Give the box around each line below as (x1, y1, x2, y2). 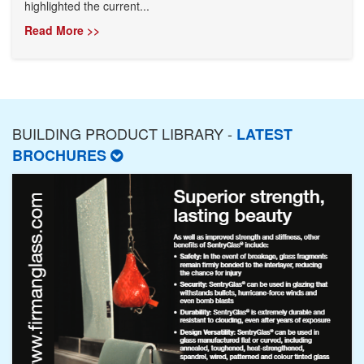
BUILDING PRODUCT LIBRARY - (12, 122, 236, 144)
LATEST (236, 123, 292, 145)
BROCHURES (12, 144, 110, 166)
